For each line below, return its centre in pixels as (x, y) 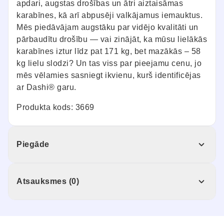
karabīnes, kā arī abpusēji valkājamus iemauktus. (109, 15)
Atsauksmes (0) (48, 181)
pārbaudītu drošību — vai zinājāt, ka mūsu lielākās (112, 39)
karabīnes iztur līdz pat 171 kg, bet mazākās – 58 (109, 51)
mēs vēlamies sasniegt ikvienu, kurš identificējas (109, 75)
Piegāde (33, 144)
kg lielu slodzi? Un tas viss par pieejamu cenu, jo (109, 63)
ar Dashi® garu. (46, 87)
